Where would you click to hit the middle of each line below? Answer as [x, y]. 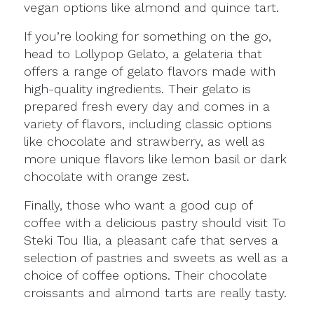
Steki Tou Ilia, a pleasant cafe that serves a [151, 240]
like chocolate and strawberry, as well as [145, 141]
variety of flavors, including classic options [148, 124]
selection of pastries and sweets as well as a [156, 258]
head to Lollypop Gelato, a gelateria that [143, 54]
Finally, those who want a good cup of [138, 205]
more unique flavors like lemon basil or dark [156, 159]
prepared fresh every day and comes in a [147, 106]
